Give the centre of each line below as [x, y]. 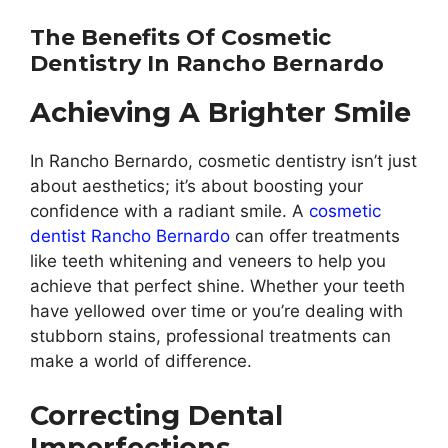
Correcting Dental [156, 415]
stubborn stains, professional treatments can [210, 336]
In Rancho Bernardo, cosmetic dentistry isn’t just [223, 161]
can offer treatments [315, 236]
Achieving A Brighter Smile [220, 113]
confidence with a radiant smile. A [169, 211]
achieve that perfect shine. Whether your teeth [217, 286]
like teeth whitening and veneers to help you [208, 261]
